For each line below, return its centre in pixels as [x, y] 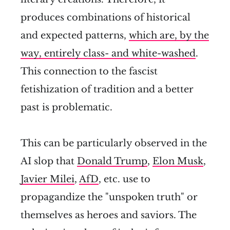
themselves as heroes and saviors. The [109, 215]
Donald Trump [112, 161]
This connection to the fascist [89, 72]
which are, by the [169, 36]
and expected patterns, [75, 36]
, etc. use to [124, 179]
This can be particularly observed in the [114, 143]
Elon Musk [178, 161]
